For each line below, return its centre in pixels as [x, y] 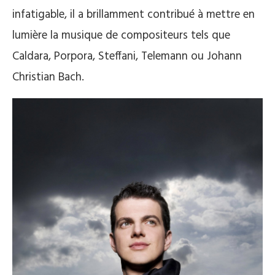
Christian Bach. [48, 77]
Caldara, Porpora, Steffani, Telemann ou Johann [127, 56]
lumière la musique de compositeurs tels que [121, 36]
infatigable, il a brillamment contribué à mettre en [134, 15]
